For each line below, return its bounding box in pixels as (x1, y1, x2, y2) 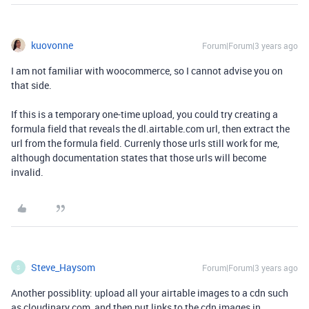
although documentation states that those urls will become (11, 151, 266, 164)
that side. (11, 79, 54, 92)
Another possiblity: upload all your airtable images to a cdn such (11, 286, 288, 299)
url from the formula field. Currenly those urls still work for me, (11, 137, 279, 150)
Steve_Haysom (31, 261, 95, 274)
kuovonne (31, 39, 73, 52)
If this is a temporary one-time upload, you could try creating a (11, 108, 278, 121)
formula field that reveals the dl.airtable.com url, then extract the (11, 122, 290, 135)
